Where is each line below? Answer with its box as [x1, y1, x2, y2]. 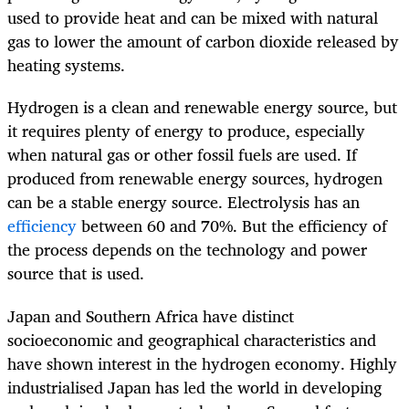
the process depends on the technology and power [7, 236, 367, 264]
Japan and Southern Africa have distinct [7, 301, 294, 330]
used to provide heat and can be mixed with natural [7, 4, 378, 32]
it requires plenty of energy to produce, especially [7, 117, 365, 145]
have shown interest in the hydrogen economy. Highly [7, 349, 397, 377]
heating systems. [7, 51, 125, 79]
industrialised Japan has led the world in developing [7, 372, 382, 401]
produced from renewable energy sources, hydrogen [7, 164, 383, 193]
